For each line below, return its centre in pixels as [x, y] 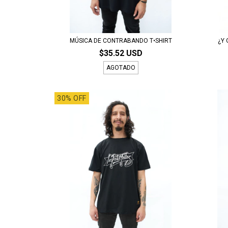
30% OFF [72, 98]
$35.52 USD [121, 53]
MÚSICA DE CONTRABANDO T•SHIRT [121, 40]
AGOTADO [121, 67]
